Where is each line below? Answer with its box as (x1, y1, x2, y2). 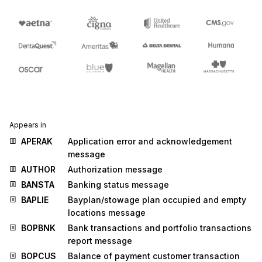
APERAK (21, 136, 53, 147)
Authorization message (68, 164, 163, 175)
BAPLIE (21, 195, 49, 205)
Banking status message (68, 180, 169, 190)
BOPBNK (21, 223, 56, 233)
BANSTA (21, 180, 54, 190)
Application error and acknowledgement (68, 136, 232, 147)
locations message (68, 208, 146, 218)
